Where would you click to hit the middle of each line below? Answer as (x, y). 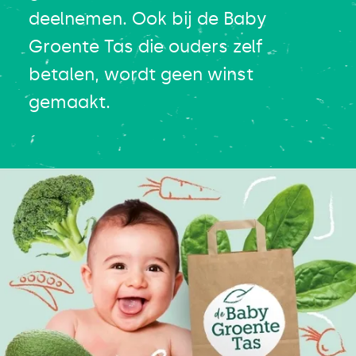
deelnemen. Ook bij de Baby (147, 19)
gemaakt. (69, 103)
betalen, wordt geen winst (141, 75)
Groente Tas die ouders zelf (145, 47)
